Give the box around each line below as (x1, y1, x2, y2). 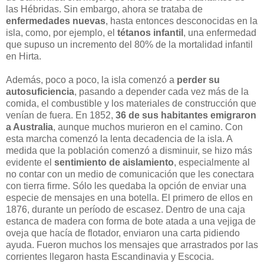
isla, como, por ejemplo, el (6, 27, 117, 38)
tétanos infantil (117, 27, 183, 38)
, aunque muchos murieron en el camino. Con (53, 121, 243, 132)
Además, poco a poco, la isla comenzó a (6, 74, 177, 85)
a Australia (6, 121, 53, 132)
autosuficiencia (6, 86, 74, 97)
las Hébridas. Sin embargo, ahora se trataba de (6, 4, 203, 14)
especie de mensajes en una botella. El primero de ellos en (6, 192, 253, 203)
